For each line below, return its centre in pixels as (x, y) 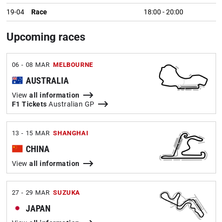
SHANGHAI (71, 133)
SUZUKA (67, 193)
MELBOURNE (73, 65)
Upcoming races (46, 37)
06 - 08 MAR (31, 65)
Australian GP (71, 104)
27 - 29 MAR (31, 193)
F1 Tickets (29, 104)
